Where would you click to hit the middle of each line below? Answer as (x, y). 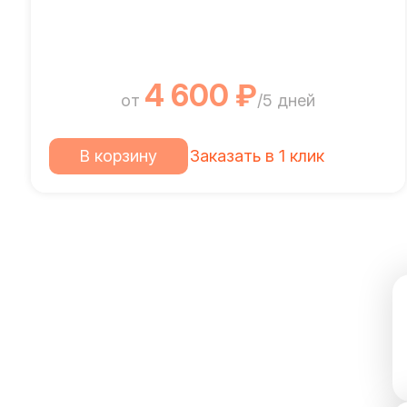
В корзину (118, 156)
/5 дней (286, 100)
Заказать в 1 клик (257, 156)
